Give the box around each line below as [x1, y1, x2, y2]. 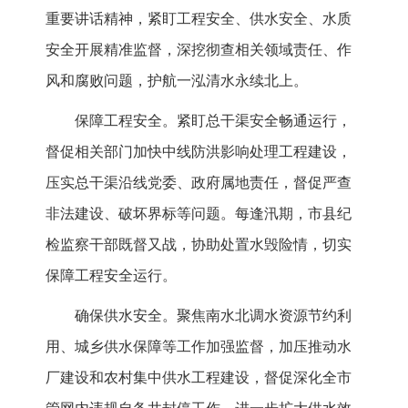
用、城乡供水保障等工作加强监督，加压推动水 [46, 339, 352, 355]
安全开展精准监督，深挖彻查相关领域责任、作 [46, 42, 352, 58]
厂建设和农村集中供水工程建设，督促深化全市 [46, 370, 352, 386]
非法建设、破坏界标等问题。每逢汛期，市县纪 [46, 206, 352, 222]
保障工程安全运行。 [46, 268, 177, 284]
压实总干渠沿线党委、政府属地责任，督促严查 [46, 175, 352, 191]
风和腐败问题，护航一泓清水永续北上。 [46, 73, 308, 89]
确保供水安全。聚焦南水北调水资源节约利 [75, 308, 352, 324]
